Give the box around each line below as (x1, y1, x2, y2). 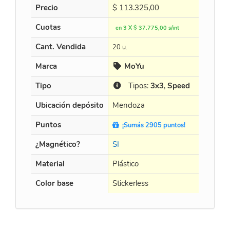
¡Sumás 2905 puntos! (119, 121, 185, 130)
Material (35, 159, 65, 169)
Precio (35, 3, 58, 13)
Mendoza (112, 100, 145, 110)
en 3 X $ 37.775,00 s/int (116, 24, 179, 32)
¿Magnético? (35, 139, 80, 149)
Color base (35, 178, 73, 188)
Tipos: (122, 81, 150, 91)
